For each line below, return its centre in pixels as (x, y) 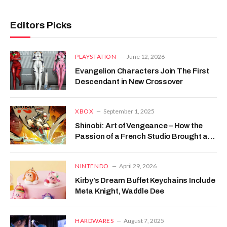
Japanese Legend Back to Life (129, 147)
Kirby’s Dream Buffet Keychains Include (145, 181)
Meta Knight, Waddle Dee (120, 191)
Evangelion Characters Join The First (142, 71)
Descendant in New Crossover (129, 82)
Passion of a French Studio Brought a (141, 137)
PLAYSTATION (96, 57)
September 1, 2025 (129, 111)
